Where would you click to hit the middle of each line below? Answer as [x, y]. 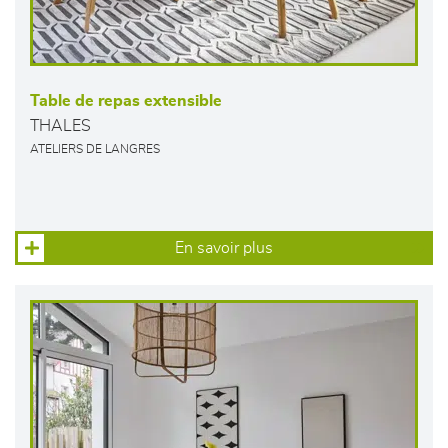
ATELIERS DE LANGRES [95, 149]
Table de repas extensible [126, 101]
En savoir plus [224, 248]
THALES [60, 126]
